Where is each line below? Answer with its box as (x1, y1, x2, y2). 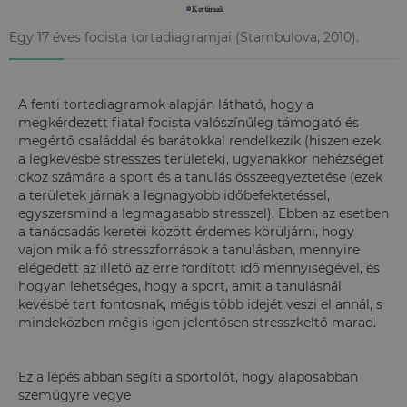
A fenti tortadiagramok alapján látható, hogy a (18, 95, 313, 113)
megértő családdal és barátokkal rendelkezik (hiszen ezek (18, 132, 381, 149)
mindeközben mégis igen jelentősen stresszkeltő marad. (18, 313, 376, 331)
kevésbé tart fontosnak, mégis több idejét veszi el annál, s (18, 295, 382, 313)
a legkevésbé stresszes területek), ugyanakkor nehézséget (18, 150, 384, 167)
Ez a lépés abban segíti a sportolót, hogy (18, 368, 278, 385)
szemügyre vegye (18, 386, 131, 403)
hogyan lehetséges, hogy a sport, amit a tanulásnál (18, 277, 342, 294)
